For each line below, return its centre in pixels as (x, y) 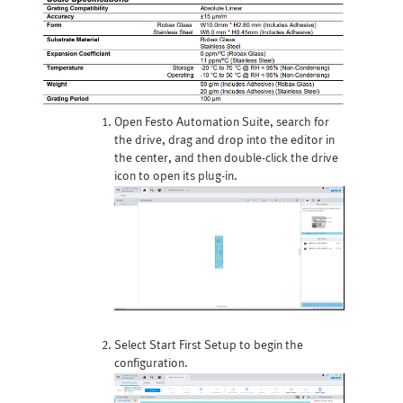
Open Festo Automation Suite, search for (221, 122)
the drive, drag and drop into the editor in (224, 140)
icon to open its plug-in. (175, 176)
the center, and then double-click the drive (226, 158)
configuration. (151, 364)
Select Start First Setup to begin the (208, 346)
